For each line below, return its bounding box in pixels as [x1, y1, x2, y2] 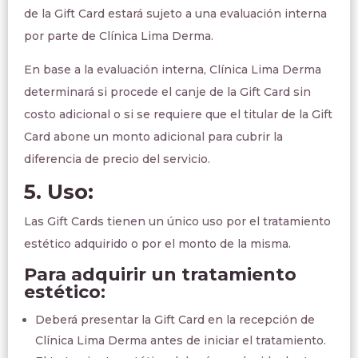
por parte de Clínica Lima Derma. [24, 29, 213, 43]
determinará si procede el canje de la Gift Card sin [24, 85, 311, 99]
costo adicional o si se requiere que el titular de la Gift [24, 107, 332, 121]
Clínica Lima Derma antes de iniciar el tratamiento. [35, 333, 326, 348]
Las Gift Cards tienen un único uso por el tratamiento [24, 214, 331, 229]
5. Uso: [24, 179, 93, 205]
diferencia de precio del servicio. [24, 152, 210, 166]
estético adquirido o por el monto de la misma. [24, 237, 291, 251]
